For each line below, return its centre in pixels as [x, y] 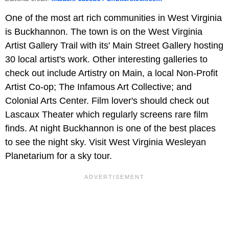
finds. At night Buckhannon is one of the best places [110, 129]
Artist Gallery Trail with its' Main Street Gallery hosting [114, 46]
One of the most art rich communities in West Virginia [113, 18]
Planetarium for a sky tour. [59, 156]
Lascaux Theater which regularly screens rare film [107, 115]
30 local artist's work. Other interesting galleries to [106, 60]
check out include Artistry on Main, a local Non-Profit [111, 73]
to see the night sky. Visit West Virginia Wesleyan [106, 142]
